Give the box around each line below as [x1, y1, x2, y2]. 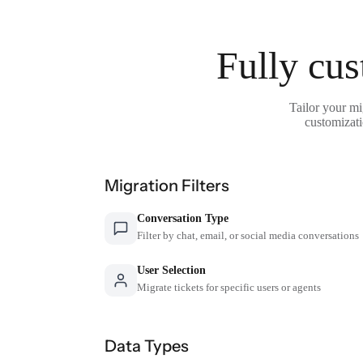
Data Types [104, 335, 189, 356]
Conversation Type [136, 211, 228, 224]
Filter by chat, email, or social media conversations [136, 228, 359, 241]
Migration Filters [104, 175, 229, 195]
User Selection [136, 263, 206, 276]
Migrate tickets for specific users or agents [136, 280, 321, 293]
